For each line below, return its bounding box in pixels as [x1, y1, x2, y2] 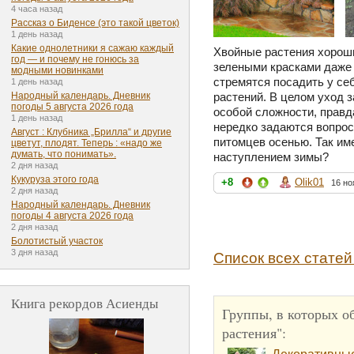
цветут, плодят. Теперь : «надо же [11, 137, 162, 149]
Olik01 [295, 175, 324, 188]
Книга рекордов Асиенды [11, 294, 158, 313]
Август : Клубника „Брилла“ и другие [11, 126, 171, 138]
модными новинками [11, 65, 104, 77]
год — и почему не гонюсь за [11, 54, 139, 66]
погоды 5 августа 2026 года [11, 101, 134, 113]
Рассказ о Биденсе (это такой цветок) [11, 17, 179, 29]
